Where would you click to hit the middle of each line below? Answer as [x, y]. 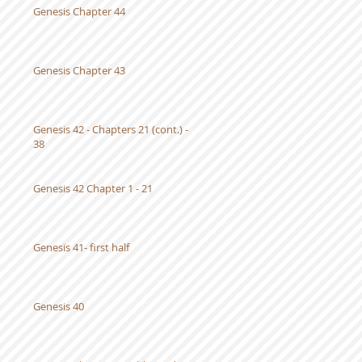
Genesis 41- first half [81, 247]
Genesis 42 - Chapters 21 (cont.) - [111, 129]
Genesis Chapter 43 [79, 70]
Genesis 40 [59, 306]
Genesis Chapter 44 [79, 11]
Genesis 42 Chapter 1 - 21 [93, 188]
